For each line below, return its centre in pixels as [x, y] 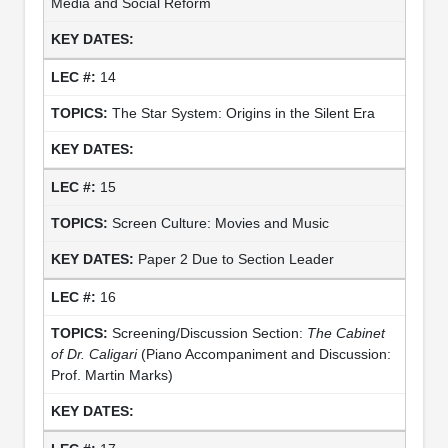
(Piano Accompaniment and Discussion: [263, 353]
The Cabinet [345, 332]
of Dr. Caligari [93, 353]
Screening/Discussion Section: [209, 332]
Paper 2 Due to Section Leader [235, 258]
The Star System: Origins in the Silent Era [243, 112]
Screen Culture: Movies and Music [220, 222]
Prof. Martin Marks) [111, 374]
